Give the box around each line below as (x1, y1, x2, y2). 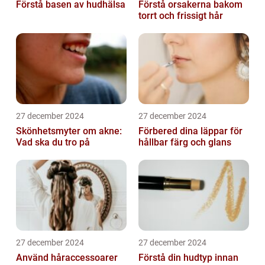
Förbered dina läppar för (138, 125, 243, 137)
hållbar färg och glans (138, 137, 231, 148)
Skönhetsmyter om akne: (16, 125, 122, 137)
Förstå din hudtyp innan (138, 252, 238, 264)
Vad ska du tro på (16, 137, 90, 148)
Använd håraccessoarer (16, 252, 118, 264)
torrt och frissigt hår (138, 10, 223, 22)
